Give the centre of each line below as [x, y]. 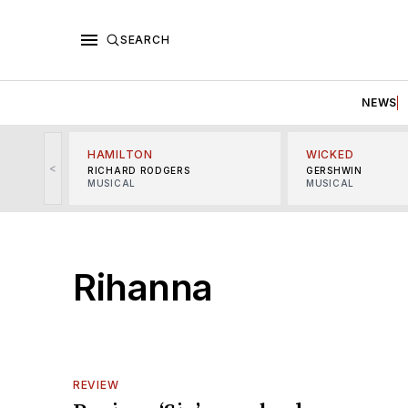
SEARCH [145, 39]
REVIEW [96, 384]
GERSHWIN [334, 170]
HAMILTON [120, 154]
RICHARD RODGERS [139, 170]
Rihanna [143, 287]
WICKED [330, 154]
